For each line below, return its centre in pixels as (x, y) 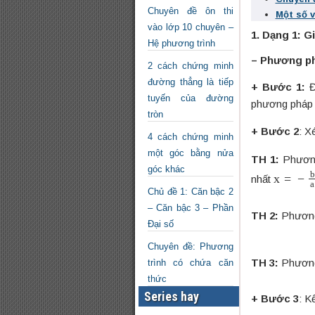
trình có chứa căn (191, 263)
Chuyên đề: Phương (191, 246)
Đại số (161, 224)
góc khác (166, 169)
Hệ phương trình (181, 43)
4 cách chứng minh (191, 137)
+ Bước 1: (278, 87)
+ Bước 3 (275, 299)
